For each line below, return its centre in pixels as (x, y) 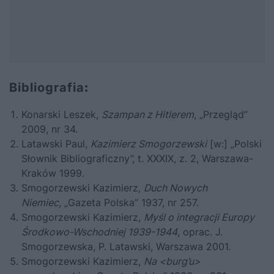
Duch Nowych (176, 187)
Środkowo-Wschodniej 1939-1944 (99, 231)
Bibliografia (47, 87)
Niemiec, (41, 202)
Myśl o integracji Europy (199, 217)
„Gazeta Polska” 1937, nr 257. (130, 202)
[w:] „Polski (234, 143)
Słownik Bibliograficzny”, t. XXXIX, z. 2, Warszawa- (137, 158)
